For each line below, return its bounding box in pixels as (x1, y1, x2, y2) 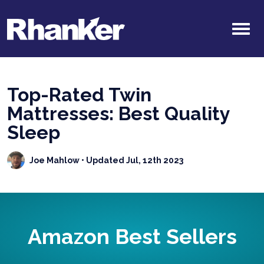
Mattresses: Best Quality (7, 103, 230, 125)
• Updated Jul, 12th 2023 (80, 155, 183, 165)
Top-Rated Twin (7, 84, 151, 106)
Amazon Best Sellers (27, 224, 237, 249)
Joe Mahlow (29, 155, 80, 165)
